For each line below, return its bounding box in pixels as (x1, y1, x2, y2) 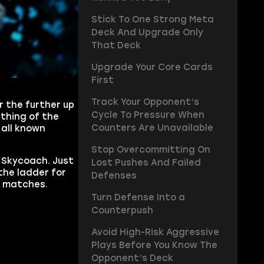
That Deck (91, 40, 141, 51)
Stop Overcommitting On (91, 144, 210, 156)
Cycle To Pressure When (91, 110, 204, 121)
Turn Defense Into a (91, 192, 185, 203)
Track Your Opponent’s (91, 97, 199, 108)
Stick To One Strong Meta (91, 14, 214, 25)
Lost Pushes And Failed (91, 157, 201, 169)
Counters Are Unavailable (91, 123, 213, 134)
